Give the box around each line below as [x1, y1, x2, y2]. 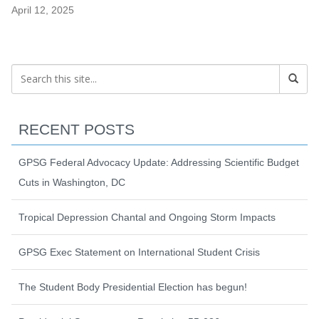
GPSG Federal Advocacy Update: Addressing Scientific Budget [19, 156, 299, 168]
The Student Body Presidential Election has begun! [19, 281, 247, 293]
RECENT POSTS [19, 120, 135, 137]
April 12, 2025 [11, 4, 74, 16]
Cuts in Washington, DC [19, 176, 125, 188]
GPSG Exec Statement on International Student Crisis [19, 246, 260, 258]
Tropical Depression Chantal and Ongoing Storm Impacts [19, 211, 276, 223]
